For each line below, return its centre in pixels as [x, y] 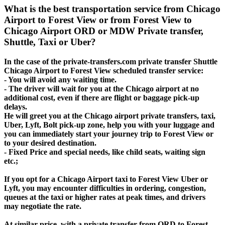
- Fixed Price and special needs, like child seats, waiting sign [105, 152]
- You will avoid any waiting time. [60, 79]
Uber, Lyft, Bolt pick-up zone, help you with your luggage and [109, 125]
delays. [16, 106]
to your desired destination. [50, 143]
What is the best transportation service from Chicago [112, 9]
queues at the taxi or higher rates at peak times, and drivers [105, 197]
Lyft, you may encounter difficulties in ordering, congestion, [105, 188]
